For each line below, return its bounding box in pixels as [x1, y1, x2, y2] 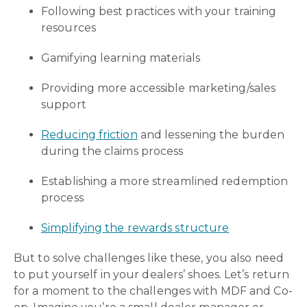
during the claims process [41, 144, 184, 158]
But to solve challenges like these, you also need [14, 251, 284, 265]
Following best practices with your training [41, 4, 277, 18]
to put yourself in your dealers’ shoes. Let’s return [14, 267, 290, 281]
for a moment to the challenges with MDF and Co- [14, 284, 293, 297]
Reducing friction [41, 127, 138, 141]
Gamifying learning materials [41, 51, 200, 64]
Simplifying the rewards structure [41, 221, 230, 234]
